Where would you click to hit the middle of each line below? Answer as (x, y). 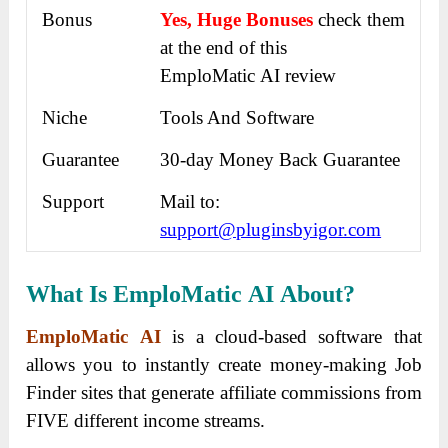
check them (362, 20)
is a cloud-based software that (297, 337)
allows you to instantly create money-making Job (224, 365)
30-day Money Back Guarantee (280, 160)
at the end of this (224, 48)
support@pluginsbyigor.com (271, 230)
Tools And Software (237, 118)
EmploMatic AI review (248, 76)
